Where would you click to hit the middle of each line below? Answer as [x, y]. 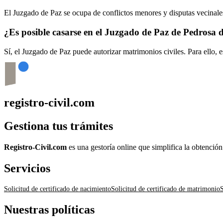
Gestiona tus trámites [58, 126]
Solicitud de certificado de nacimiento [57, 189]
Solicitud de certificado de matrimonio [166, 189]
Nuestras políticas [49, 209]
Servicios [27, 168]
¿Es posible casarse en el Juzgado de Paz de [94, 32]
